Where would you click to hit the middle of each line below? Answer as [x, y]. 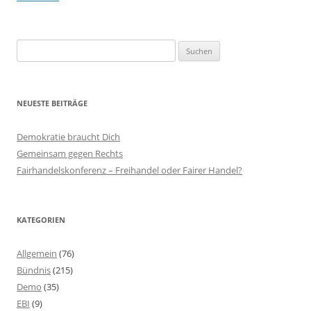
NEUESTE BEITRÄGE [52, 103]
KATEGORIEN [41, 220]
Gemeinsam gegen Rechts [70, 153]
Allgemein [37, 253]
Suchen [31, 47]
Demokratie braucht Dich [68, 137]
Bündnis [34, 270]
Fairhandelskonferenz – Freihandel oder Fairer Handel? [129, 170]
